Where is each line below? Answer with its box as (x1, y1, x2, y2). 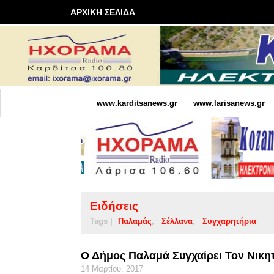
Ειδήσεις (90, 199, 138, 212)
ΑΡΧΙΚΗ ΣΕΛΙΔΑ (70, 7, 135, 17)
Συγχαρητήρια (202, 216, 256, 226)
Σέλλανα (161, 216, 193, 226)
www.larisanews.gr (193, 98, 265, 108)
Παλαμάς (118, 216, 152, 226)
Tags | (90, 216, 113, 226)
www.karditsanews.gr (96, 98, 177, 108)
